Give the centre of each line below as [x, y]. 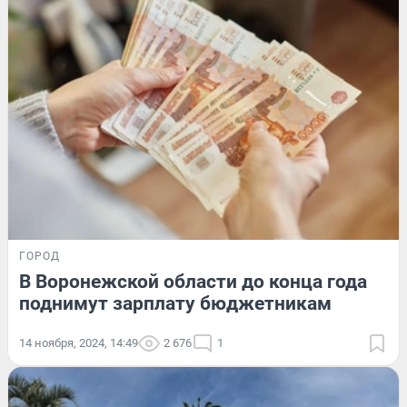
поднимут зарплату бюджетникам [175, 304]
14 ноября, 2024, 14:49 [79, 343]
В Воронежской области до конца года [193, 282]
